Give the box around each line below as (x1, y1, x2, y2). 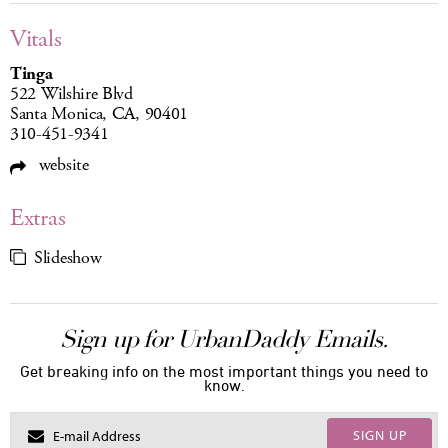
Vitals (10, 23, 62, 56)
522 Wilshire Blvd (10, 82, 133, 107)
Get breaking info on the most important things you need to (20, 362, 428, 381)
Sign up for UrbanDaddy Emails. (60, 324, 388, 355)
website (34, 153, 89, 178)
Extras (10, 202, 66, 235)
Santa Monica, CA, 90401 (10, 102, 189, 127)
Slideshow (34, 246, 102, 271)
